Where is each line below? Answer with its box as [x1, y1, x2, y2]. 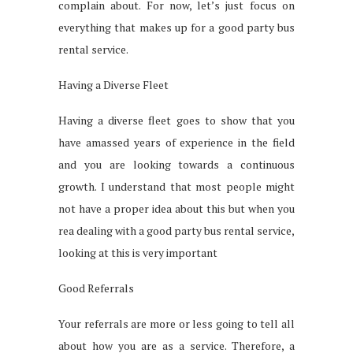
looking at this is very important [58, 244, 217, 260]
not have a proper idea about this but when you [58, 200, 295, 216]
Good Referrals [58, 280, 134, 295]
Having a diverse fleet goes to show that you [58, 112, 295, 128]
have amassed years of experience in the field [58, 134, 295, 150]
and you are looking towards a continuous [58, 156, 295, 172]
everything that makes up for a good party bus [58, 19, 295, 35]
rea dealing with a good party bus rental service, [58, 222, 295, 238]
